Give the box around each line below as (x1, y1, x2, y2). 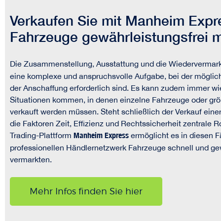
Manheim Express (74, 131, 129, 140)
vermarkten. (10, 155, 52, 164)
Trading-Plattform (10, 131, 74, 140)
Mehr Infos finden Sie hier (30, 186, 143, 197)
